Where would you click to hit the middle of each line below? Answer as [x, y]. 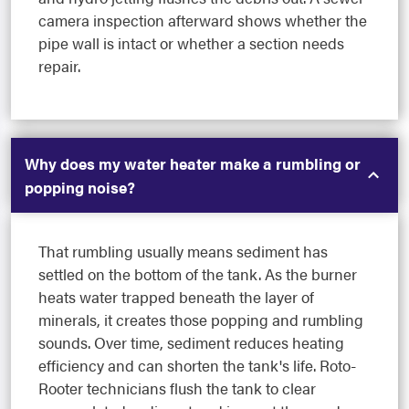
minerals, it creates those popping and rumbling [201, 320]
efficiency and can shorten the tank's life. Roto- [197, 366]
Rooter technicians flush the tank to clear [177, 388]
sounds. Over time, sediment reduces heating [191, 343]
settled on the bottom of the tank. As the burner [198, 274]
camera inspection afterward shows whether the [203, 21]
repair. [59, 66]
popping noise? [80, 188]
